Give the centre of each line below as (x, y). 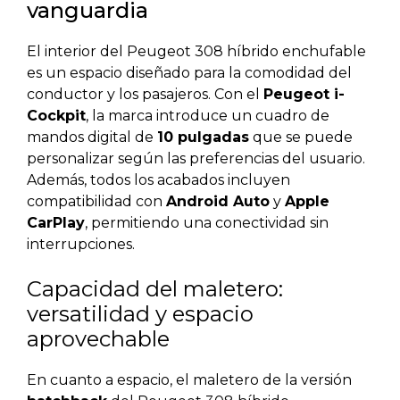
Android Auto (218, 202)
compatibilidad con (96, 202)
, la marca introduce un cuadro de (208, 116)
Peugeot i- (304, 95)
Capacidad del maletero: (155, 289)
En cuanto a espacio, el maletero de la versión (189, 380)
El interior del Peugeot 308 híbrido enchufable (196, 52)
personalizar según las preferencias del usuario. (196, 159)
